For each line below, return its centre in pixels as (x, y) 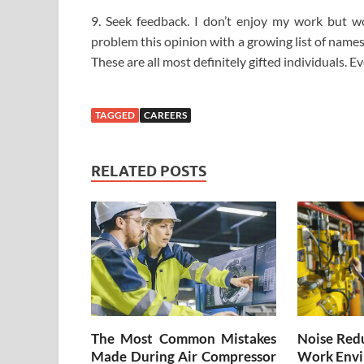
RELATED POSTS (149, 171)
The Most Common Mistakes (184, 338)
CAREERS (165, 115)
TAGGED (115, 115)
